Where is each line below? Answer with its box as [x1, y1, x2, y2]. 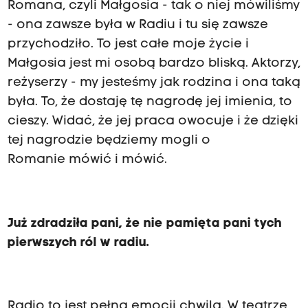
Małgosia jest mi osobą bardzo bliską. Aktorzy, [7, 57, 300, 71]
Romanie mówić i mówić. [7, 153, 170, 167]
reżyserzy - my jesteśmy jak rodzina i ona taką [7, 76, 300, 90]
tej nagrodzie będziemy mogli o [7, 134, 210, 148]
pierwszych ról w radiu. [7, 236, 149, 250]
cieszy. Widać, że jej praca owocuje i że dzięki [7, 115, 298, 129]
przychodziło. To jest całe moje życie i [7, 38, 249, 52]
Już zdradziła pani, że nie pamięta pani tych [7, 217, 282, 230]
